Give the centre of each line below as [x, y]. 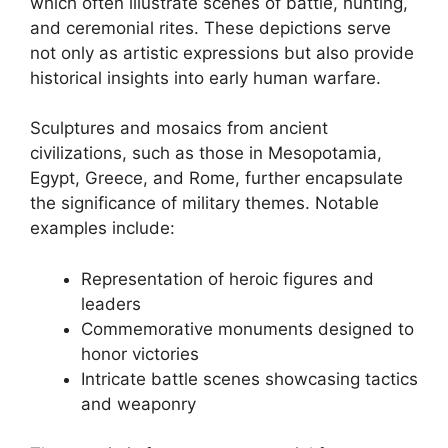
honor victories [140, 353]
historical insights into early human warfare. [205, 77]
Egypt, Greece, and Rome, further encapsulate [216, 178]
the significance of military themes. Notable [204, 203]
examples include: [102, 228]
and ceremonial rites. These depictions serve [210, 27]
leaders [111, 303]
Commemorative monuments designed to [247, 328]
